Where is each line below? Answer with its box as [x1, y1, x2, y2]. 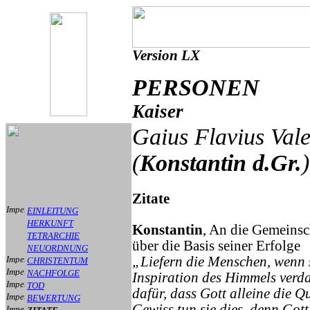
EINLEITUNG [27, 206, 78, 216]
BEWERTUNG [27, 293, 80, 303]
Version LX [132, 48, 200, 63]
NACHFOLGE [27, 268, 80, 278]
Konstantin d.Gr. [140, 150, 302, 176]
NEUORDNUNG [27, 243, 88, 253]
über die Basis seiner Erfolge [132, 237, 300, 253]
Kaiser [132, 101, 183, 122]
